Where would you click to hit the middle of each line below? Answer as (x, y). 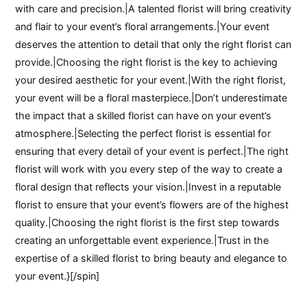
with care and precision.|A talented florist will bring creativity (153, 9)
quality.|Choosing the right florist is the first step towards (148, 223)
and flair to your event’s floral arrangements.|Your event (143, 27)
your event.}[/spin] (58, 276)
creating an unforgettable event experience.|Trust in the (142, 241)
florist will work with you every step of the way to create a (149, 169)
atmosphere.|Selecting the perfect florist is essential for (143, 134)
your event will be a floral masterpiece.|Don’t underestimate (151, 98)
